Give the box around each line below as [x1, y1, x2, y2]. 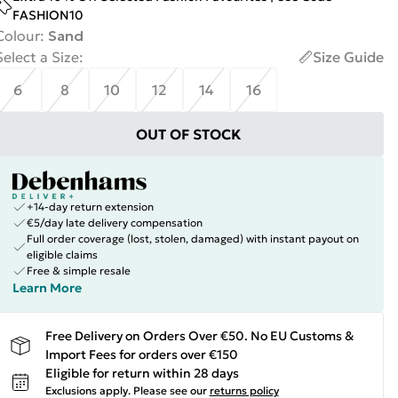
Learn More [12, 280, 82, 296]
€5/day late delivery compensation [26, 216, 203, 229]
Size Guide [312, 48, 384, 66]
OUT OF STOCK [136, 125, 243, 143]
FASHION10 [12, 7, 84, 23]
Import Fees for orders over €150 [44, 346, 238, 362]
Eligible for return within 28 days [44, 365, 239, 381]
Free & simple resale [26, 264, 131, 277]
